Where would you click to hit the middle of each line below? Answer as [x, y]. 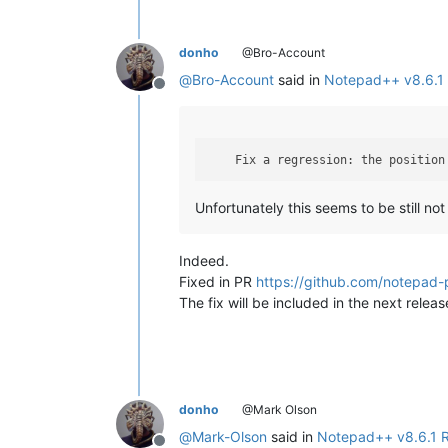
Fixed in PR [217, 281]
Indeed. [204, 260]
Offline [183, 94]
